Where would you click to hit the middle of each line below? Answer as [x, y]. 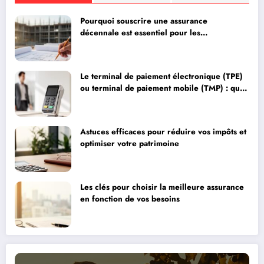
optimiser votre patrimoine [130, 143]
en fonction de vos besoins [130, 199]
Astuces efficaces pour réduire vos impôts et [163, 131]
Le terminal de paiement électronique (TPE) [161, 76]
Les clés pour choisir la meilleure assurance [162, 187]
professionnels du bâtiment [131, 44]
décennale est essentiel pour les [140, 32]
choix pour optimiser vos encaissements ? [158, 100]
